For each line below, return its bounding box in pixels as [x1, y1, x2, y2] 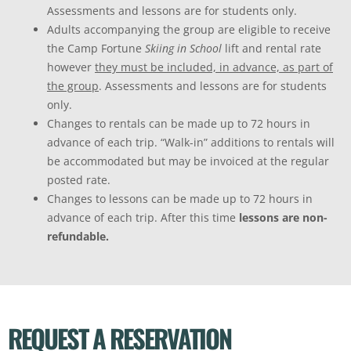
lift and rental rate [225, 41, 321, 56]
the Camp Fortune [47, 41, 145, 56]
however [47, 60, 95, 75]
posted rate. [47, 172, 110, 188]
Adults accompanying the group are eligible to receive [47, 22, 331, 38]
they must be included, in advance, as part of [95, 60, 333, 75]
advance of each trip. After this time [47, 210, 239, 226]
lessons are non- [239, 210, 327, 226]
